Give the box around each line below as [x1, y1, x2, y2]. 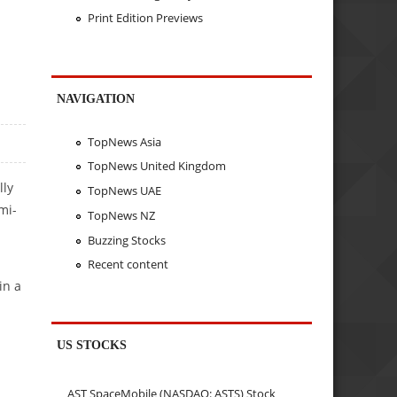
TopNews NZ [87, 206, 155, 223]
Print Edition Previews [87, 10, 203, 27]
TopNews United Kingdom [87, 158, 226, 175]
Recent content [87, 256, 168, 273]
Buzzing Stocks [87, 231, 166, 248]
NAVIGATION [57, 91, 136, 106]
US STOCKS [57, 338, 128, 353]
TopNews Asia [87, 133, 161, 150]
